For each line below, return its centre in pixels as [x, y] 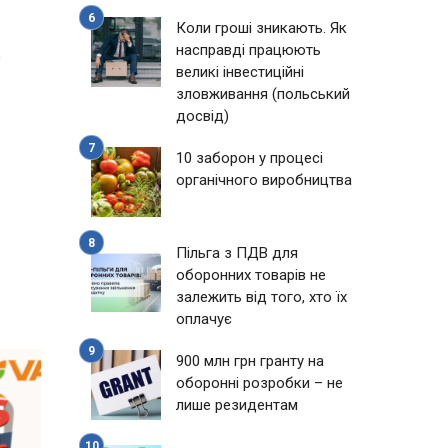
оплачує [204, 319]
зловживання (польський [263, 94]
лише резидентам [237, 405]
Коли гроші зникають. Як [261, 28]
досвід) [202, 116]
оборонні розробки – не [259, 383]
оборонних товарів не [251, 275]
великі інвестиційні [240, 72]
